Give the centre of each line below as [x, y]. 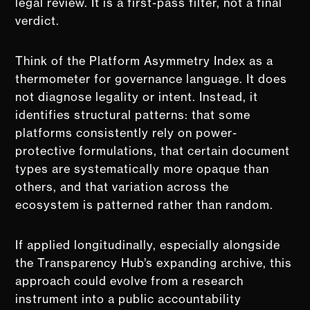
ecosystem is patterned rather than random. [146, 204]
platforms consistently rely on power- [127, 133]
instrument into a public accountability [129, 299]
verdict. [38, 20]
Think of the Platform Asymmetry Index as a [145, 61]
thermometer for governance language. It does [152, 79]
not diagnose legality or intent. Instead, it [137, 97]
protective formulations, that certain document [153, 151]
